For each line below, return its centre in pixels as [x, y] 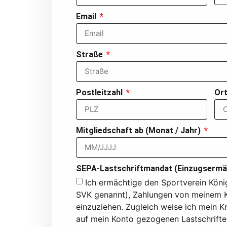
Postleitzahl [100, 92]
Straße [90, 54]
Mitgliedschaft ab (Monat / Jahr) [139, 130]
